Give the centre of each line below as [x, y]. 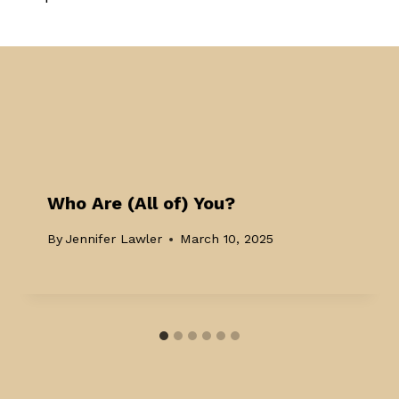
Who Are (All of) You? [142, 203]
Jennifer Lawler [114, 239]
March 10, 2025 [227, 239]
